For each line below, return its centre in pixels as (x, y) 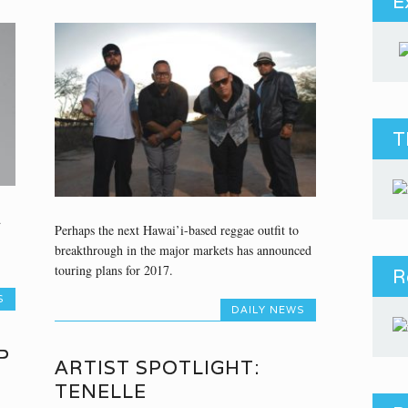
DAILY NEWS (268, 310)
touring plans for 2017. (113, 270)
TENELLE (100, 391)
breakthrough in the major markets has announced (183, 250)
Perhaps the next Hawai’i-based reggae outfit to (176, 230)
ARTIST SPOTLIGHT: (157, 367)
